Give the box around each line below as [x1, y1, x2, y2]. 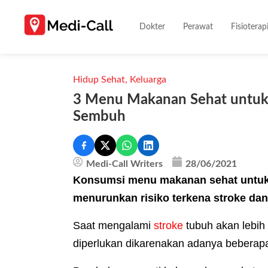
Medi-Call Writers [86, 159, 163, 169]
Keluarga [130, 75, 166, 84]
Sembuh [73, 109, 126, 124]
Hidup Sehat [73, 75, 125, 84]
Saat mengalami [73, 220, 154, 232]
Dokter [139, 22, 166, 31]
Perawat [183, 22, 214, 31]
